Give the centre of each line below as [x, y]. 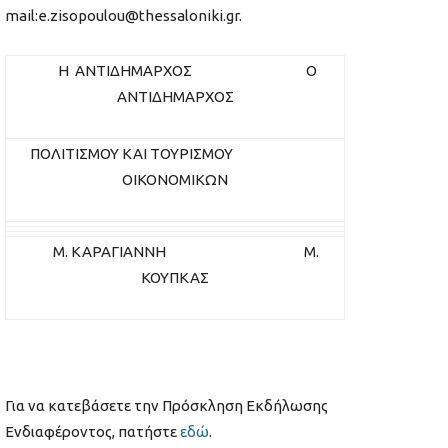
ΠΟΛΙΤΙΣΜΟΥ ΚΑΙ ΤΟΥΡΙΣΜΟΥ [175, 154]
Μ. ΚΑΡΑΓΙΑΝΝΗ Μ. [175, 252]
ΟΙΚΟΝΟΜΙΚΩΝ [175, 180]
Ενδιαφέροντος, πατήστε [92, 432]
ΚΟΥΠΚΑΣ [175, 278]
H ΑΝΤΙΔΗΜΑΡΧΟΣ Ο [175, 71]
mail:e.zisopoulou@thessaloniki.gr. [123, 16]
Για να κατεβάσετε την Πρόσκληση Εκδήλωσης [166, 406]
